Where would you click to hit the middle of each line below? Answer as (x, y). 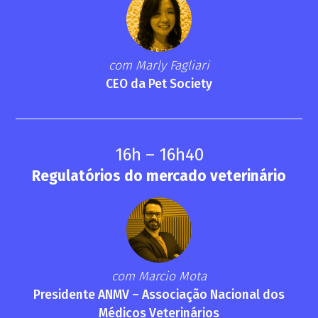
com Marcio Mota (159, 277)
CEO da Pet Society (159, 84)
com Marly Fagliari (159, 66)
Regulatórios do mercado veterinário (159, 176)
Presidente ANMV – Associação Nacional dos (159, 295)
